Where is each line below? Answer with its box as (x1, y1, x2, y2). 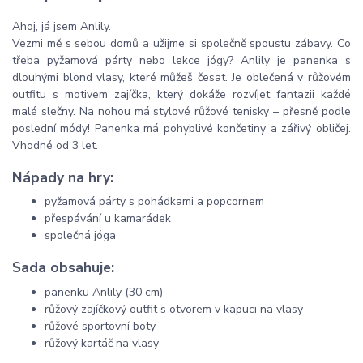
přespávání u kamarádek (45, 211, 171, 227)
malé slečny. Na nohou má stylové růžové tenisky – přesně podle (12, 104, 351, 120)
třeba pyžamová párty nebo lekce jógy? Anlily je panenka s (12, 53, 351, 69)
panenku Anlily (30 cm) (45, 284, 163, 300)
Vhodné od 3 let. (12, 138, 98, 154)
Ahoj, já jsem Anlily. (12, 19, 111, 35)
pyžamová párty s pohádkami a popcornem (45, 194, 264, 210)
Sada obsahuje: (12, 257, 114, 277)
